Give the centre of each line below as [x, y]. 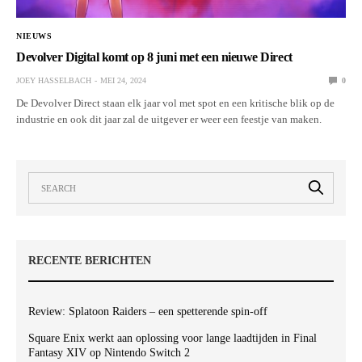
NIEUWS [34, 36]
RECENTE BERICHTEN [90, 260]
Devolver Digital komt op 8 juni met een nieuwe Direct [154, 57]
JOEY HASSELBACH [54, 80]
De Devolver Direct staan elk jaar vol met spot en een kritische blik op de [176, 103]
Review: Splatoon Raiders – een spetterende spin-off [148, 311]
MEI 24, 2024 [123, 80]
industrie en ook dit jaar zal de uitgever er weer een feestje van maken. [169, 119]
